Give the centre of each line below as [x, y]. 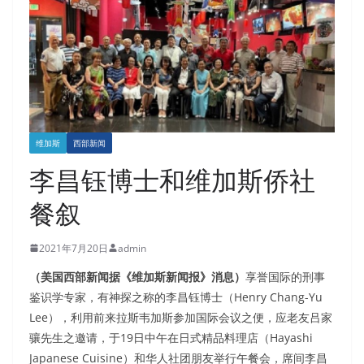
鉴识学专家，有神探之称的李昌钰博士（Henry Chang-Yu [176, 297]
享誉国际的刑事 [285, 276]
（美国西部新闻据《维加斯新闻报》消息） [137, 276]
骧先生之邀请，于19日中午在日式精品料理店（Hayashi [171, 337]
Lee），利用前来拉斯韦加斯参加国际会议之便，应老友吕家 [181, 317]
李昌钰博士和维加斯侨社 [172, 180]
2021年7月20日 [74, 248]
